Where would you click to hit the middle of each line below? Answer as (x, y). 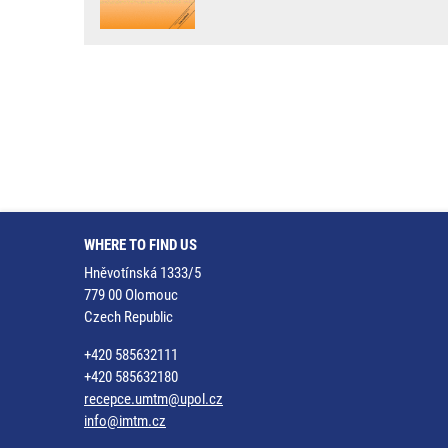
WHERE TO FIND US (140, 245)
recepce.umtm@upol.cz (153, 399)
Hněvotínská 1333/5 (142, 273)
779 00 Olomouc (131, 295)
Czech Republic (128, 317)
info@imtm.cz (125, 421)
